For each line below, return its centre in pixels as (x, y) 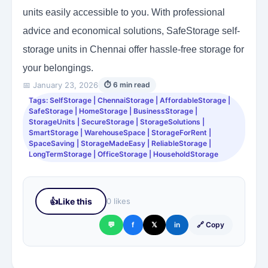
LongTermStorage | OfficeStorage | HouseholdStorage (124, 154)
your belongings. (58, 68)
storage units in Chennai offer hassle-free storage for (133, 50)
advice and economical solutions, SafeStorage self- (131, 31)
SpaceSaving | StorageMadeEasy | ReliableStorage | (120, 144)
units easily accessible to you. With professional (124, 13)
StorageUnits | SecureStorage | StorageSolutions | (117, 122)
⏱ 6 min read (127, 85)
